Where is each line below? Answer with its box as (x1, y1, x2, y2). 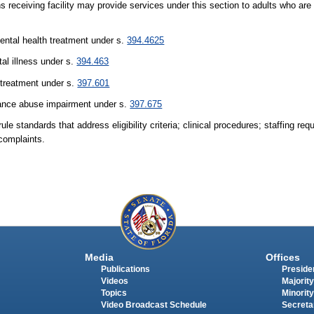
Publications (100, 265, 150, 274)
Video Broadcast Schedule (100, 301, 207, 310)
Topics (100, 289, 127, 298)
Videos (100, 277, 128, 286)
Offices (265, 252, 300, 264)
